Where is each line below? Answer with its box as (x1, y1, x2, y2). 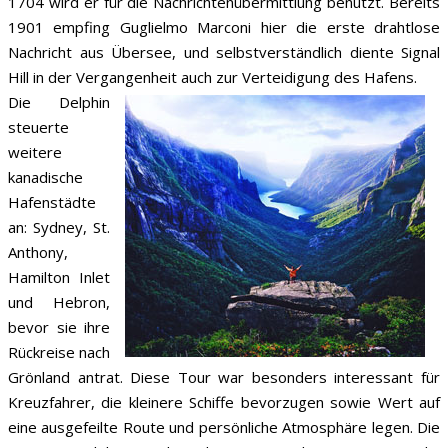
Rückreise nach (8, 341, 110, 362)
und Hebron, (8, 291, 110, 312)
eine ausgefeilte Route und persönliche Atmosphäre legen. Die (8, 416, 440, 437)
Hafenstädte (8, 191, 96, 212)
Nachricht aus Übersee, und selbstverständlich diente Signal (8, 41, 440, 62)
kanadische (8, 166, 83, 187)
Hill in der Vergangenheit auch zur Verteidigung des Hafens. (8, 66, 417, 87)
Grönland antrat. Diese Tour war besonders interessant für (8, 366, 440, 387)
